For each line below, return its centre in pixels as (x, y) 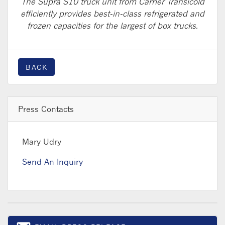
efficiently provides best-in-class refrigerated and (113, 13)
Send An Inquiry (52, 161)
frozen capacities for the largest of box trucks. (113, 25)
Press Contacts (46, 109)
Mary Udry (42, 141)
